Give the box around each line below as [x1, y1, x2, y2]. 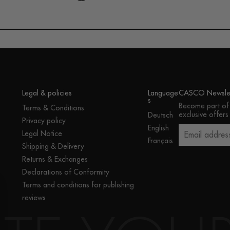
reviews [22, 194, 46, 201]
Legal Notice [22, 129, 62, 137]
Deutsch [148, 111, 174, 119]
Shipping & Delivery [22, 142, 84, 150]
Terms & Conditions [22, 104, 84, 111]
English [148, 124, 169, 131]
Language [148, 89, 179, 97]
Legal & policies [22, 89, 72, 97]
